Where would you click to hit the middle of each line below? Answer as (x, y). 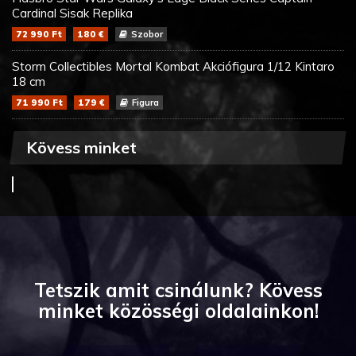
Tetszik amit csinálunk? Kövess (178, 290)
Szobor (147, 34)
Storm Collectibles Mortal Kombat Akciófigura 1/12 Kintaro (173, 66)
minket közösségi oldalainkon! (178, 310)
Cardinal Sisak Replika (72, 13)
